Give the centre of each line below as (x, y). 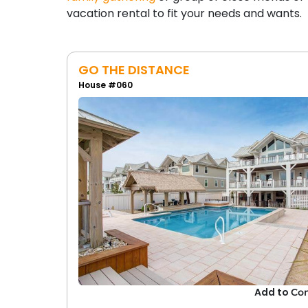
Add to (273, 293)
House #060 (105, 85)
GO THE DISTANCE (134, 70)
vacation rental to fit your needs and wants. (184, 13)
